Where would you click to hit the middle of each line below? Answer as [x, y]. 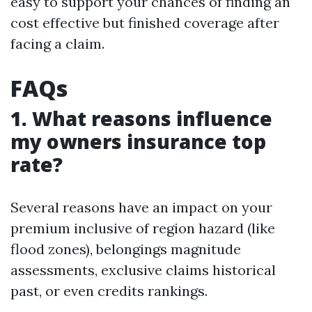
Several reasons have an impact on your [141, 207]
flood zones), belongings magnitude [126, 249]
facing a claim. [57, 44]
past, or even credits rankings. [109, 291]
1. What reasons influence [141, 118]
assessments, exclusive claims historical [143, 270]
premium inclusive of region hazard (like [143, 228]
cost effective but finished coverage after [145, 23]
